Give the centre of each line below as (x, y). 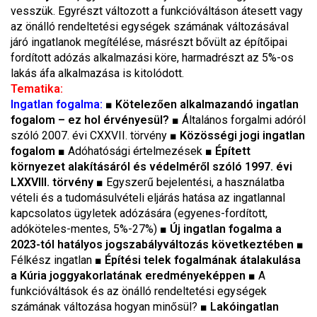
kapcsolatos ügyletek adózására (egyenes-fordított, (139, 213)
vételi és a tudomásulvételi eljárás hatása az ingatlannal (148, 198)
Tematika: (37, 89)
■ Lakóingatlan (240, 307)
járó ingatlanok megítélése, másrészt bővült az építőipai (149, 42)
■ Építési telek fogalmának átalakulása (198, 260)
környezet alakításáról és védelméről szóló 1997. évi (151, 167)
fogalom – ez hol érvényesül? (91, 120)
